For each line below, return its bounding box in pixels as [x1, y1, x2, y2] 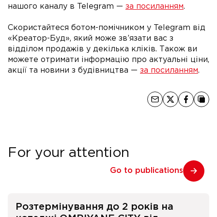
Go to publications [110, 167, 183, 175]
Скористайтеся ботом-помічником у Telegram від [8, 24, 205, 32]
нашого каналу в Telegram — [8, 3, 125, 11]
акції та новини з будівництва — [8, 67, 140, 75]
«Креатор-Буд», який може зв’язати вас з [8, 35, 173, 43]
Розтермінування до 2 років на [15, 202, 173, 212]
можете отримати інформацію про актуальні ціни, [8, 56, 209, 64]
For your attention [8, 147, 129, 159]
